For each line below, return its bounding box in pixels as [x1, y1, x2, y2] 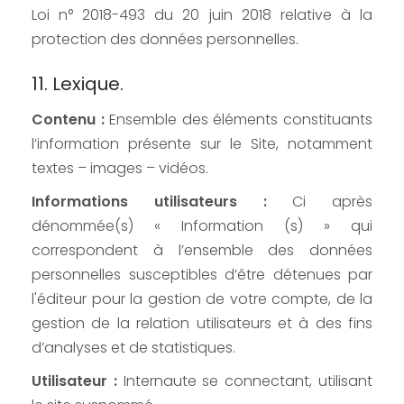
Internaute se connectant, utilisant [116, 371, 373, 392]
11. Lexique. [32, 71, 124, 97]
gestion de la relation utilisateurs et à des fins [32, 313, 372, 335]
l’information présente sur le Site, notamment [32, 133, 372, 155]
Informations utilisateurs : [32, 191, 267, 213]
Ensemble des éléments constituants [104, 109, 373, 131]
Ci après [266, 191, 372, 213]
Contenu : [32, 109, 105, 131]
